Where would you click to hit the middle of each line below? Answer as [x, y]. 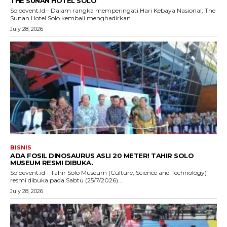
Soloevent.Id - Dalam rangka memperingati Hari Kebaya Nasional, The [113, 10]
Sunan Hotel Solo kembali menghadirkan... [73, 18]
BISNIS [21, 148]
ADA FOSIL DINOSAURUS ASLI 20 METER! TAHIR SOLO [102, 156]
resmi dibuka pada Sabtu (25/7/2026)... [66, 180]
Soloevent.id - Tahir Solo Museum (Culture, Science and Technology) [108, 173]
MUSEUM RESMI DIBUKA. [51, 163]
